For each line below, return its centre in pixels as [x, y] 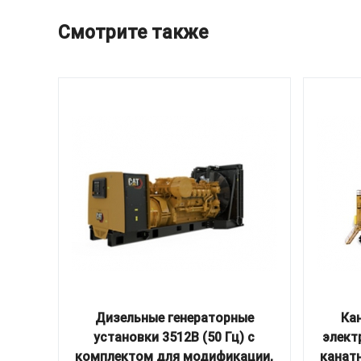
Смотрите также [133, 32]
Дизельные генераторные [174, 317]
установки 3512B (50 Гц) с [174, 337]
